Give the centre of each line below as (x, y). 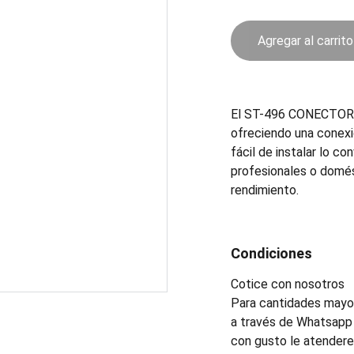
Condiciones (271, 253)
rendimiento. (265, 190)
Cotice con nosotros (288, 284)
